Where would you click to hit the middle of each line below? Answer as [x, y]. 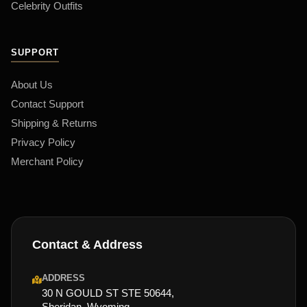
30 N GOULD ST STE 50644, [108, 293]
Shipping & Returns [54, 123]
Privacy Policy [43, 142]
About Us [32, 85]
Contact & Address [87, 244]
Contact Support [47, 104]
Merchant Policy [47, 161]
